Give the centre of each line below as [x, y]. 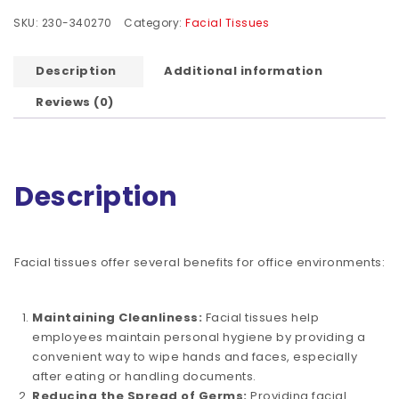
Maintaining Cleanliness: [117, 317]
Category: [155, 22]
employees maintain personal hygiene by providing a [199, 337]
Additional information [243, 71]
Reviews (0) [75, 102]
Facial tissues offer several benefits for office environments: [199, 263]
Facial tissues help [261, 317]
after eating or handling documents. [144, 376]
